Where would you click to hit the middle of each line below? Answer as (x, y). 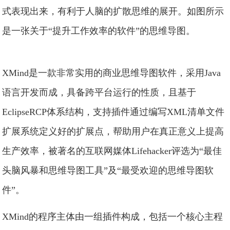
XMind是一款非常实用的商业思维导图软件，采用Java (112, 73)
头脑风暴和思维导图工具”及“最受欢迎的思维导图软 (108, 170)
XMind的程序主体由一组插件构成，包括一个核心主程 (113, 217)
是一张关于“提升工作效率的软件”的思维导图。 (99, 31)
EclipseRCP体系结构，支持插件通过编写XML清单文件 (113, 112)
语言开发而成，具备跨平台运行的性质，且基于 (99, 92)
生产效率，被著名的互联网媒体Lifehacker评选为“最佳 (112, 151)
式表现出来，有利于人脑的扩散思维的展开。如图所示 (113, 11)
